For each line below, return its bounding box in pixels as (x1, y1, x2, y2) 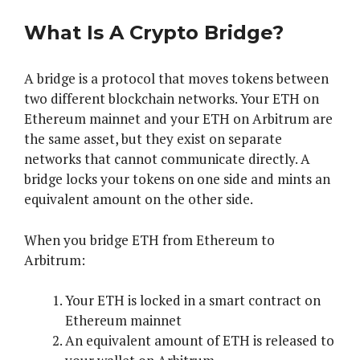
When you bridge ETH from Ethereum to (24, 230, 275, 249)
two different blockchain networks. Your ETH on (24, 89, 319, 108)
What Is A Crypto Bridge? (24, 21, 284, 45)
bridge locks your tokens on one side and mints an (24, 170, 330, 189)
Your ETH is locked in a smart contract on (65, 291, 321, 310)
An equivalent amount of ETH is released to (65, 331, 334, 350)
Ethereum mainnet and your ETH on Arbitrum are (24, 109, 333, 129)
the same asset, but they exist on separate (24, 129, 282, 149)
